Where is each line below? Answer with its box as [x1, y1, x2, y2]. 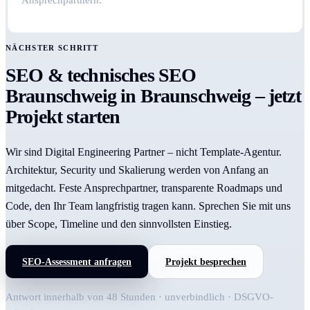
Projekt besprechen [165, 256, 246, 267]
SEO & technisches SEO [6, 64, 197, 86]
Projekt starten [6, 106, 120, 128]
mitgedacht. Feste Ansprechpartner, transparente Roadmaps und [6, 182, 282, 194]
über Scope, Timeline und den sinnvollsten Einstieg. [6, 218, 232, 230]
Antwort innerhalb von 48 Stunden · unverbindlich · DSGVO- [6, 291, 273, 303]
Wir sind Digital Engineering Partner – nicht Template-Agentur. [6, 146, 282, 158]
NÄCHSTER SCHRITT [6, 44, 99, 53]
